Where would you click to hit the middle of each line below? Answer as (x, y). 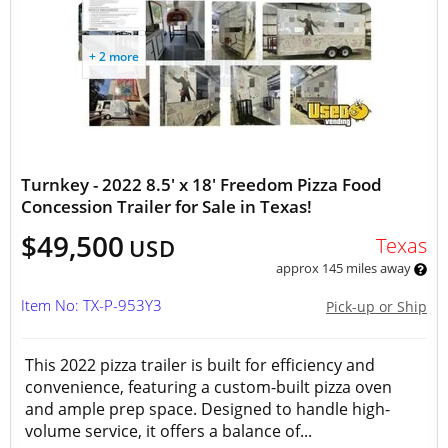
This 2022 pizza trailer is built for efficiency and (200, 365)
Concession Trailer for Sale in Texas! (166, 206)
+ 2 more (114, 56)
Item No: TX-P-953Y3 (91, 305)
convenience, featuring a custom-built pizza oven (208, 387)
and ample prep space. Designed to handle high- (207, 409)
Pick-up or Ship (376, 306)
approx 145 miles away (344, 268)
